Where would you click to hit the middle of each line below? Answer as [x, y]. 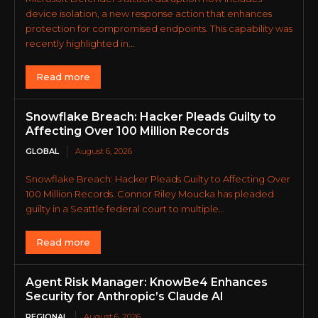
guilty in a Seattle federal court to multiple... [125, 208]
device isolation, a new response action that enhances [149, 13]
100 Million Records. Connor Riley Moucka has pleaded [150, 193]
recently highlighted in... [80, 43]
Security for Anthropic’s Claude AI [125, 296]
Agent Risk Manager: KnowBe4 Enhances [147, 282]
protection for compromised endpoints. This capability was [159, 28]
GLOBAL [42, 151]
